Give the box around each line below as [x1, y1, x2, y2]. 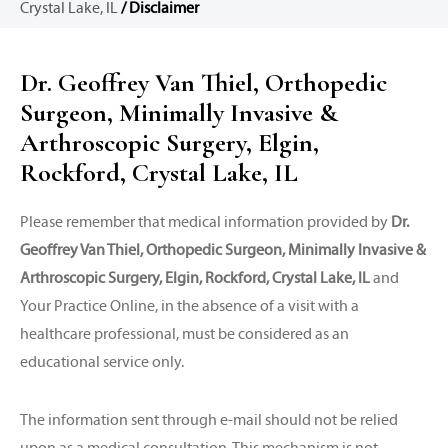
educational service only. [20, 352, 184, 371]
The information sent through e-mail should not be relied [20, 410, 398, 429]
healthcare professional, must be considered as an [20, 324, 349, 343]
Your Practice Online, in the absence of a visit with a [20, 296, 359, 315]
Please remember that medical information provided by [20, 212, 391, 231]
